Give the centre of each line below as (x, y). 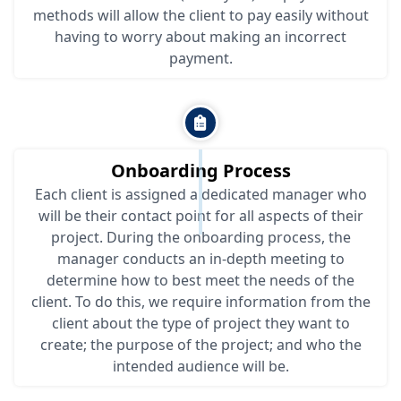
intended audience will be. (200, 366)
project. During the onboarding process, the (200, 237)
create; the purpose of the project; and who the (200, 344)
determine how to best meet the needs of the (200, 280)
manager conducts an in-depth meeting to (200, 258)
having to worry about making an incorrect (200, 36)
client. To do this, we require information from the (200, 301)
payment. (200, 58)
